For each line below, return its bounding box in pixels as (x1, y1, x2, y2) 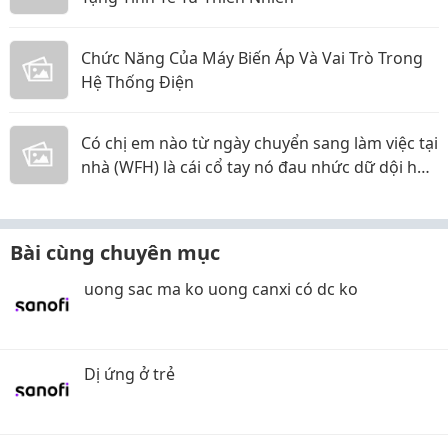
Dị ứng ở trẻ (84, 363, 175, 386)
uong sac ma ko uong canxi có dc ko (84, 278, 358, 301)
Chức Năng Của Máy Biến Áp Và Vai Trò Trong (81, 47, 423, 70)
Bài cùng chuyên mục (10, 239, 220, 267)
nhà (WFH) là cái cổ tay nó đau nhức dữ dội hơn (81, 156, 437, 179)
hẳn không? (81, 180, 170, 203)
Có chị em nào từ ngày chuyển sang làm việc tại (81, 132, 438, 155)
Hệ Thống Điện (81, 71, 194, 94)
